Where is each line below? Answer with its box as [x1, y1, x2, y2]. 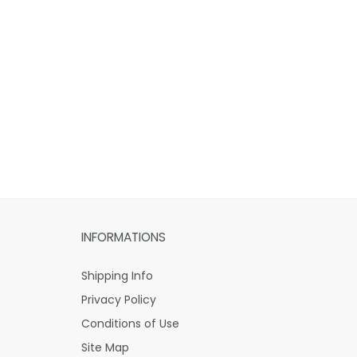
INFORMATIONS [81, 229, 166, 246]
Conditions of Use [81, 316, 179, 332]
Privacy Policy [81, 292, 156, 308]
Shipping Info [81, 268, 153, 284]
